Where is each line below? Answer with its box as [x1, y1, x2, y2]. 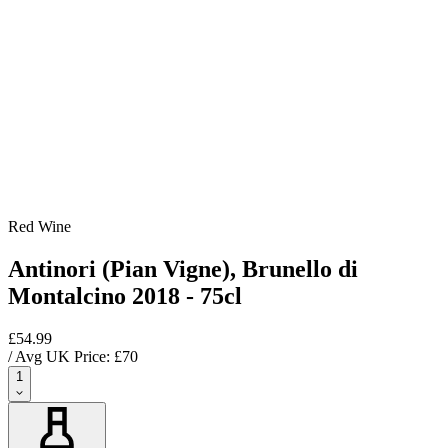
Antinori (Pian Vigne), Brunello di [8, 255, 358, 282]
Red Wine [8, 217, 71, 235]
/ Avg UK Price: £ [8, 347, 122, 365]
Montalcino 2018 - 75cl [8, 282, 242, 309]
